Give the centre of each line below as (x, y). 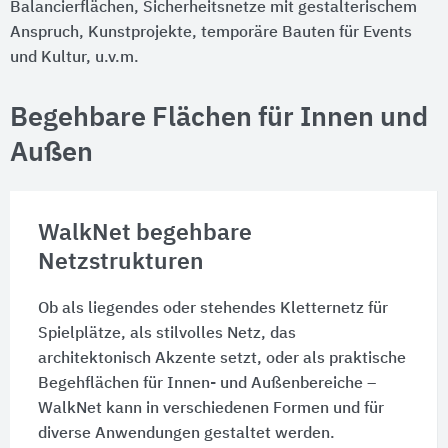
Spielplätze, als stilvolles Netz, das (166, 334)
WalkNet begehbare (144, 234)
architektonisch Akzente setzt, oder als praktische (221, 359)
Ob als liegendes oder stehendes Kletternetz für (212, 309)
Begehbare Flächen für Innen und (219, 119)
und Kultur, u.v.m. (74, 58)
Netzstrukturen (120, 263)
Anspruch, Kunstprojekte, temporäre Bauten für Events (211, 33)
